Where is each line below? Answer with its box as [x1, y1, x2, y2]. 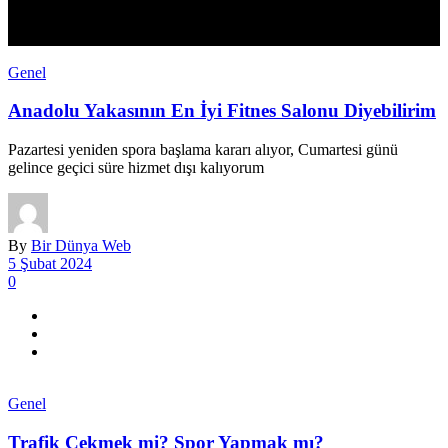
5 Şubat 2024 [8, 255, 92, 273]
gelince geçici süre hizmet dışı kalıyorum [8, 159, 264, 177]
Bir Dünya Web [31, 237, 131, 255]
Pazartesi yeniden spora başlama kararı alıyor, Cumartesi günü [8, 141, 398, 159]
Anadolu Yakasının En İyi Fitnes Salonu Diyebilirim [8, 100, 436, 122]
